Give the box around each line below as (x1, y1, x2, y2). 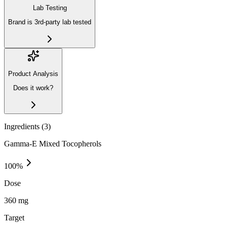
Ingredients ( (4, 122, 44, 131)
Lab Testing (32, 4, 67, 12)
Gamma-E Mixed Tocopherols (4, 139, 101, 148)
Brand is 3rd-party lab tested (8, 18, 91, 26)
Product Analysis (8, 69, 58, 78)
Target (4, 213, 24, 222)
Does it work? (13, 84, 53, 92)
